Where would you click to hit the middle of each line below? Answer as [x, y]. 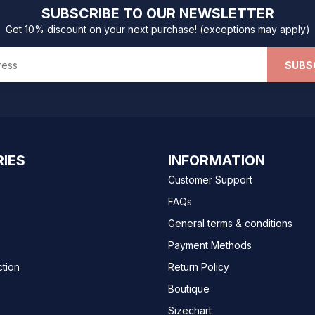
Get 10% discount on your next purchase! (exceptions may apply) [157, 30]
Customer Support [210, 180]
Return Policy [199, 267]
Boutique [189, 289]
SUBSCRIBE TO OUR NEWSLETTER [157, 14]
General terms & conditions [230, 224]
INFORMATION [217, 161]
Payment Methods [210, 245]
